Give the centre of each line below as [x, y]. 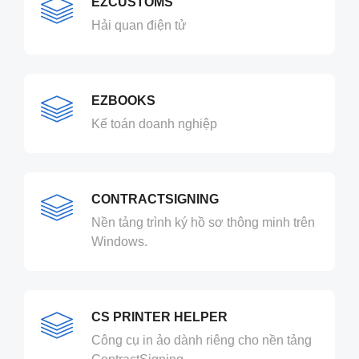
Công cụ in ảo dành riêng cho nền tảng [202, 341]
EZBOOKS [123, 101]
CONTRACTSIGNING [155, 200]
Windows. [119, 242]
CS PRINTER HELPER [159, 317]
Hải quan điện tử [139, 26]
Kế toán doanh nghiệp [154, 124]
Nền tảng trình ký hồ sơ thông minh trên [203, 223]
